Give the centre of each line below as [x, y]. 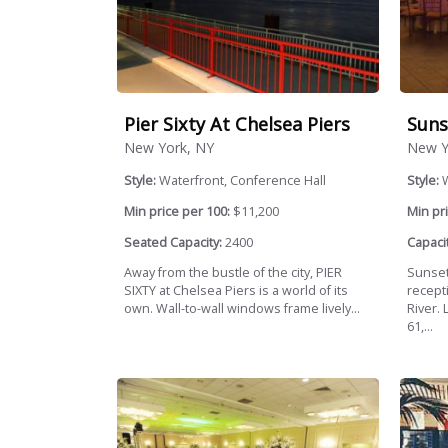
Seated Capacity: [173, 242]
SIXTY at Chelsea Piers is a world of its [236, 291]
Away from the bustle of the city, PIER [233, 273]
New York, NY [169, 148]
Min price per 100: [177, 212]
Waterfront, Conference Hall [242, 181]
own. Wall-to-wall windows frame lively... [242, 309]
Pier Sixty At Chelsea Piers [237, 123]
